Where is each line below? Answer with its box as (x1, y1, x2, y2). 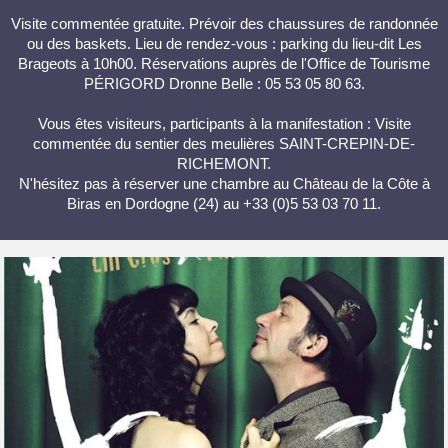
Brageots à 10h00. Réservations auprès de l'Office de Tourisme (18, 55, 430, 73)
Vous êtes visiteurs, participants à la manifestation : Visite (37, 115, 411, 133)
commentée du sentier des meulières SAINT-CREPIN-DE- (33, 135, 415, 153)
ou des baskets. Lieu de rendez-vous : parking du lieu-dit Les (26, 35, 422, 53)
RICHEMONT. (177, 155, 271, 173)
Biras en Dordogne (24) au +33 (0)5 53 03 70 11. (67, 195, 381, 213)
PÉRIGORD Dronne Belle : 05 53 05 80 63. (83, 75, 365, 93)
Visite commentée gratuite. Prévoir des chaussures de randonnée (10, 15, 438, 33)
